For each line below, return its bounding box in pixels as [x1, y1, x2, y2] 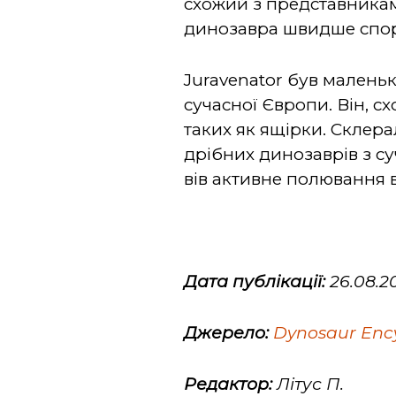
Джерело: [184, 323, 270, 343]
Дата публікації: [184, 271, 326, 292]
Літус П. [272, 374, 345, 394]
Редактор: [184, 374, 273, 394]
